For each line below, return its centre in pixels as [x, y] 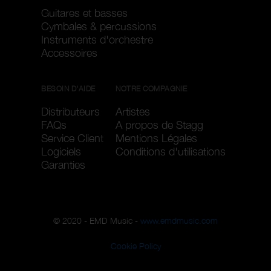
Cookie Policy [135, 246]
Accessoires [69, 53]
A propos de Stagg [159, 125]
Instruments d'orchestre [97, 40]
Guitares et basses [84, 13]
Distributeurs [70, 112]
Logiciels [61, 152]
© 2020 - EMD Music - [97, 220]
